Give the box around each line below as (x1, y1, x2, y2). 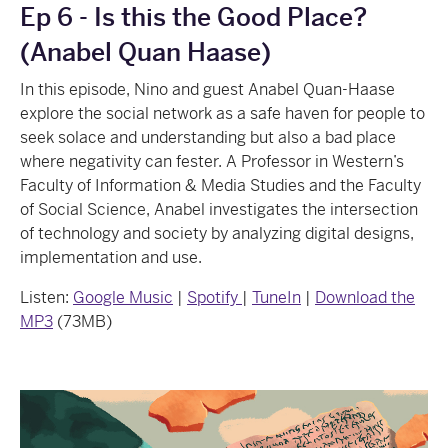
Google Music (73, 286, 173, 308)
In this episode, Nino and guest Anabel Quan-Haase (20, 78, 395, 100)
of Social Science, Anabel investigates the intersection (20, 198, 418, 220)
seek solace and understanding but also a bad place (20, 126, 396, 148)
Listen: (20, 286, 73, 308)
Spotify (187, 286, 242, 308)
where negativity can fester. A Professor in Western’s (20, 150, 404, 172)
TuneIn (252, 286, 301, 308)
